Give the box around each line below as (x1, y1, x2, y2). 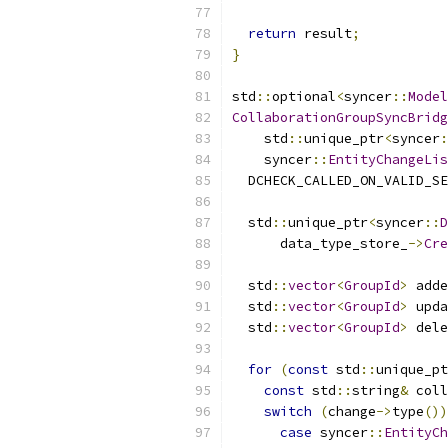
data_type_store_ (232, 235, 408, 252)
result (296, 25, 352, 42)
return (248, 25, 296, 42)
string (352, 382, 400, 399)
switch (264, 403, 312, 420)
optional (272, 88, 336, 105)
